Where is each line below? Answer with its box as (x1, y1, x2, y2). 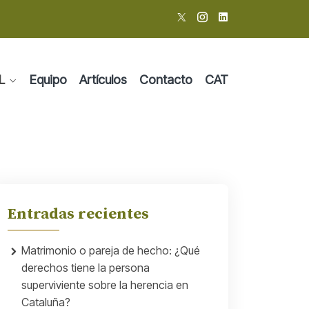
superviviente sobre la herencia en (21, 278, 188, 292)
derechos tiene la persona (21, 261, 150, 275)
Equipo (30, 72, 67, 87)
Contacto (139, 72, 192, 87)
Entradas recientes (8, 205, 149, 223)
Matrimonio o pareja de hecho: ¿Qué (21, 243, 200, 257)
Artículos (79, 72, 127, 87)
